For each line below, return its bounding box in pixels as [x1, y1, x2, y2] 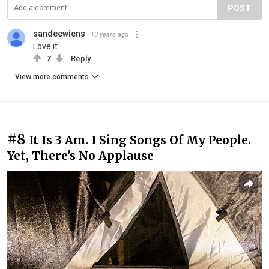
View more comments [15, 72, 89, 81]
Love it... [33, 41, 63, 51]
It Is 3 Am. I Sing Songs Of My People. [29, 132, 251, 147]
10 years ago [91, 30, 128, 38]
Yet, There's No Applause [7, 148, 154, 163]
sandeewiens [33, 28, 85, 38]
